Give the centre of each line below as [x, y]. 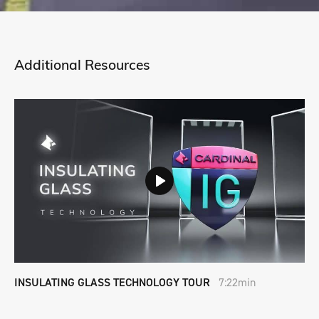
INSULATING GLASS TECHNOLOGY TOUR [116, 282]
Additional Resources [82, 67]
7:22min [237, 282]
